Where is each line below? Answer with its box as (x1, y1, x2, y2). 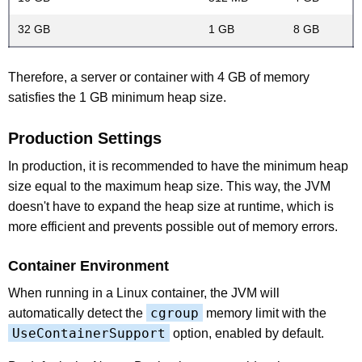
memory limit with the (203, 305, 326, 320)
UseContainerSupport (12, 325, 166, 341)
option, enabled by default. (170, 326, 324, 340)
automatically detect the (8, 305, 146, 320)
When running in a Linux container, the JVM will (8, 285, 280, 300)
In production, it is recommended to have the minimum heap (8, 158, 348, 173)
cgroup (150, 305, 199, 321)
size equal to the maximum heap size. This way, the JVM (8, 179, 330, 193)
